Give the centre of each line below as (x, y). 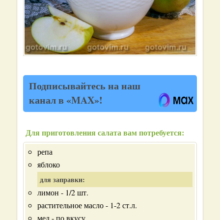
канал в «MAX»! (66, 100)
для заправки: (62, 180)
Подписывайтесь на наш (85, 86)
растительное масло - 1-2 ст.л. (87, 205)
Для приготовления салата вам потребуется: (105, 133)
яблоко (49, 165)
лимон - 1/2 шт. (63, 192)
